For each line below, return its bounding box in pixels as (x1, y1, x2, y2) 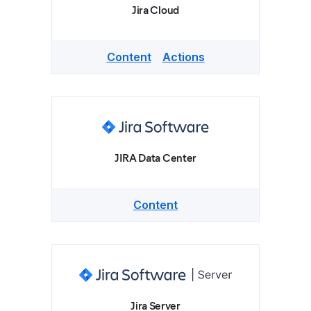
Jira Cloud (132, 3, 179, 17)
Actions (162, 50, 205, 64)
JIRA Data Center (115, 151, 196, 165)
